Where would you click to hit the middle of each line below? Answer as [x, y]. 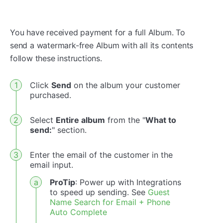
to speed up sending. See [99, 192]
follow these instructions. [56, 58]
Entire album [80, 120]
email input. [52, 165]
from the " [125, 120]
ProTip [62, 182]
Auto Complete [78, 212]
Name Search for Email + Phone [110, 202]
